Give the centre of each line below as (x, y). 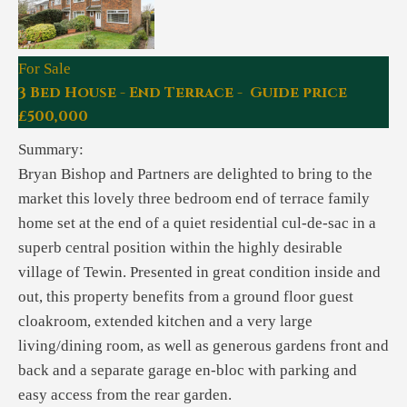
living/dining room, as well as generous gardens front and (203, 345)
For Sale (45, 68)
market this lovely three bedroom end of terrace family (194, 198)
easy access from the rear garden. (125, 394)
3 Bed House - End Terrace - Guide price (183, 92)
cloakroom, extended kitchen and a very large (165, 321)
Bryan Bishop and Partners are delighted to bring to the (195, 174)
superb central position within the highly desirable (180, 247)
